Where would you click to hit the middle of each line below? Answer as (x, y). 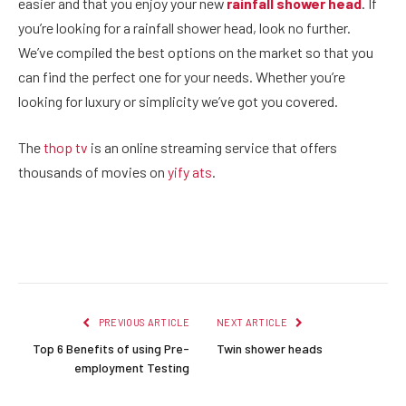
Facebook (59, 248)
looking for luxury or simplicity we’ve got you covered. (179, 101)
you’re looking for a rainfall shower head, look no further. (184, 27)
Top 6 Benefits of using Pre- (111, 349)
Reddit (302, 248)
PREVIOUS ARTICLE (143, 323)
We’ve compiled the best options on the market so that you (196, 52)
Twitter (119, 248)
